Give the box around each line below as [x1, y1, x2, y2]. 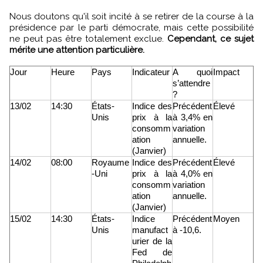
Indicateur [132, 67, 170, 77]
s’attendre [173, 78, 213, 89]
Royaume [92, 157, 129, 168]
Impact [213, 67, 240, 77]
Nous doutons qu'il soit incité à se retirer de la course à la [9, 11, 254, 22]
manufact [132, 225, 168, 235]
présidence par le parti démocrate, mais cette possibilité [9, 22, 254, 33]
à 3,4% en [173, 112, 213, 123]
